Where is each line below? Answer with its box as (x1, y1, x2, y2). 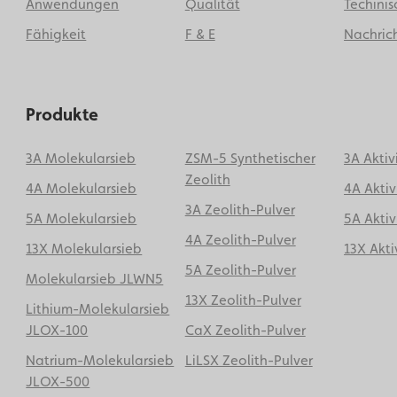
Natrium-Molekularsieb (26, 352, 175, 369)
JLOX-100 (26, 322, 89, 339)
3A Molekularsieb (26, 150, 136, 167)
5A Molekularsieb (26, 210, 137, 227)
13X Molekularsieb (26, 240, 143, 257)
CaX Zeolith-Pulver (184, 322, 306, 339)
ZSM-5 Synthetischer (184, 150, 315, 167)
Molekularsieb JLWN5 (26, 270, 164, 287)
